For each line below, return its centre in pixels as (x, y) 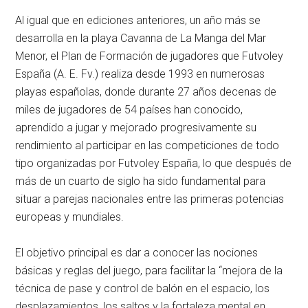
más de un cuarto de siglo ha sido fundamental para (141, 181)
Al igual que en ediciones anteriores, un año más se (138, 20)
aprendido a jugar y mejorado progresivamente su (136, 128)
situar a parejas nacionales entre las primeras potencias (150, 199)
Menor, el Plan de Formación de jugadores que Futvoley (150, 56)
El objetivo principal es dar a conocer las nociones (137, 253)
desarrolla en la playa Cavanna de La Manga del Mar (141, 38)
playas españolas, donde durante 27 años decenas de (146, 92)
